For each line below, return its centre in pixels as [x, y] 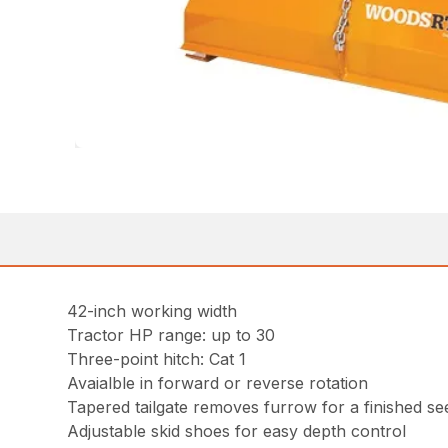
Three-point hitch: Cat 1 [157, 359]
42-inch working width [152, 311]
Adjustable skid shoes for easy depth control [237, 431]
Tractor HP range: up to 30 [171, 335]
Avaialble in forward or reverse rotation [218, 383]
